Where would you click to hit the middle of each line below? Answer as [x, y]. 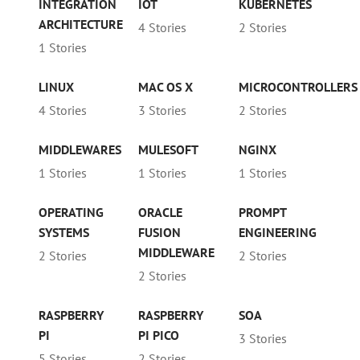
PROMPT [262, 213]
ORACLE [161, 213]
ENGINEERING [277, 233]
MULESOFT [169, 150]
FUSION [160, 233]
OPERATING [71, 213]
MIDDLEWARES [80, 150]
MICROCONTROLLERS [298, 87]
